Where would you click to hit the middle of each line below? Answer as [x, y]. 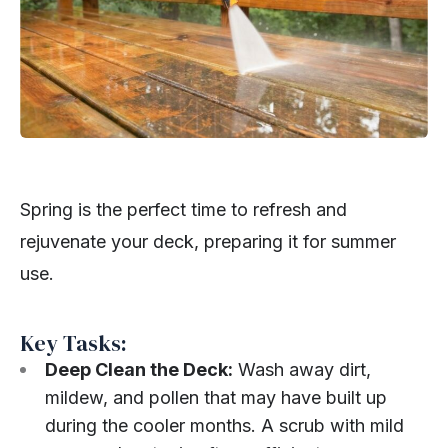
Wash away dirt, [302, 369]
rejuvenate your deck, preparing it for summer [208, 241]
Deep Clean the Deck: [139, 369]
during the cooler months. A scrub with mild [224, 425]
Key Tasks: [73, 342]
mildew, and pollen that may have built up [216, 397]
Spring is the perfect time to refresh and [183, 209]
